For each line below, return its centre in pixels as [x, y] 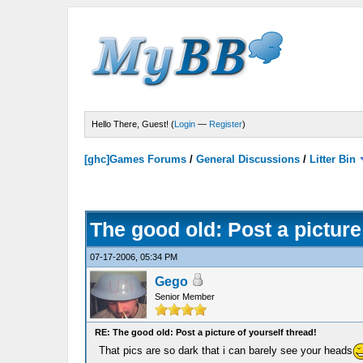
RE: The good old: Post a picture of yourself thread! [205, 332]
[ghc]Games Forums [136, 159]
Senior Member [184, 297]
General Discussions [248, 159]
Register [226, 124]
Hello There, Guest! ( [133, 124]
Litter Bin [333, 159]
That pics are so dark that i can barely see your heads [225, 350]
